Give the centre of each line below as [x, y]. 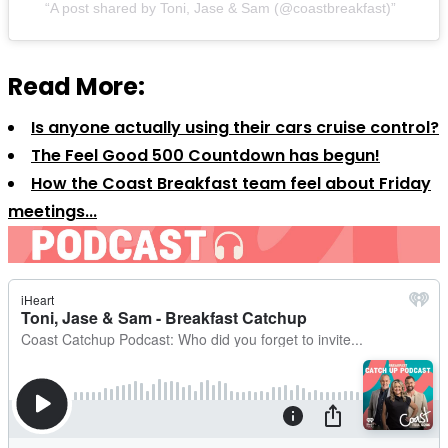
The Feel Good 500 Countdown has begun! [205, 155]
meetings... [52, 211]
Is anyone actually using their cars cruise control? [235, 127]
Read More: [76, 86]
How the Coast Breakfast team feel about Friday [231, 183]
